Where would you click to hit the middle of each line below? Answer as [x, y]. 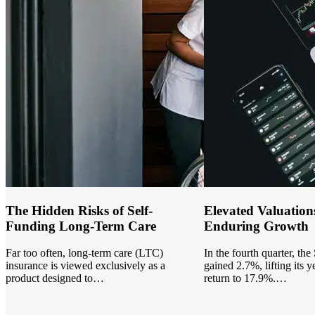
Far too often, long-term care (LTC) [85, 253]
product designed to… [55, 278]
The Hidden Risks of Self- [79, 210]
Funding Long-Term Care [81, 226]
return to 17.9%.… [245, 278]
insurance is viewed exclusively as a [86, 266]
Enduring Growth [256, 226]
